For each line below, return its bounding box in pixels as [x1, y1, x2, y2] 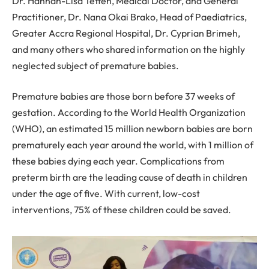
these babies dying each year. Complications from [12, 155, 225, 168]
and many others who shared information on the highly [12, 43, 245, 55]
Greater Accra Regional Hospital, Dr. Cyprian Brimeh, [12, 26, 240, 39]
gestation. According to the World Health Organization [12, 106, 246, 119]
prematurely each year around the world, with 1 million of [12, 139, 253, 151]
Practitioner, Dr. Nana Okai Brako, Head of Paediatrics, [12, 10, 247, 23]
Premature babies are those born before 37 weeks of [12, 90, 235, 103]
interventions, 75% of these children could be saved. [12, 204, 231, 216]
